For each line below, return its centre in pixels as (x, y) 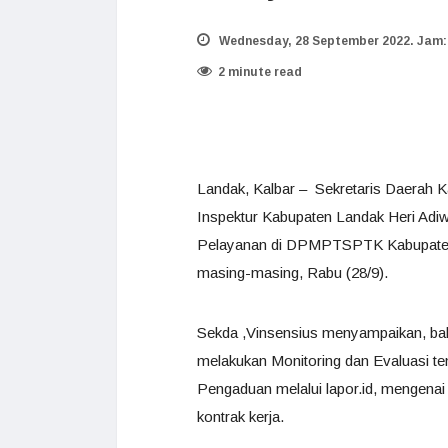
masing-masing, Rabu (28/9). (292, 272)
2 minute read (260, 72)
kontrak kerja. (240, 416)
